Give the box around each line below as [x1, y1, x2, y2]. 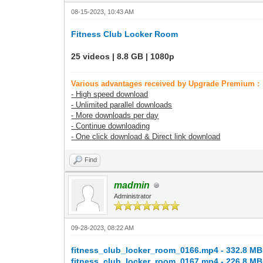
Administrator [114, 193, 152, 200]
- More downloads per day [71, 111, 159, 120]
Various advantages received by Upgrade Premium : [71, 79, 260, 88]
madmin [114, 180, 150, 190]
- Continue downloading [71, 122, 150, 130]
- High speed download [71, 90, 149, 99]
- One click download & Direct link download [71, 132, 221, 141]
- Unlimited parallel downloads [71, 100, 173, 109]
